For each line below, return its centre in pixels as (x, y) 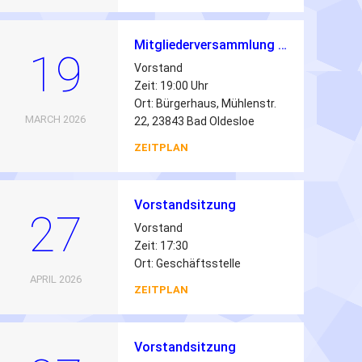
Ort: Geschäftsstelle (187, 263)
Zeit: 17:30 (161, 246)
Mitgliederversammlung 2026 (282, 45)
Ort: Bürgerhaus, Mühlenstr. (205, 103)
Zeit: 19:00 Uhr (171, 86)
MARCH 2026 (56, 119)
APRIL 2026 (55, 279)
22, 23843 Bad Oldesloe (194, 121)
